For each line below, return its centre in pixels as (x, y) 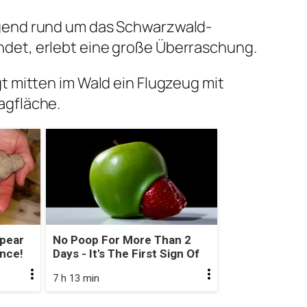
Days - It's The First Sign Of (126, 254)
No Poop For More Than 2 (122, 240)
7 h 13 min (76, 279)
